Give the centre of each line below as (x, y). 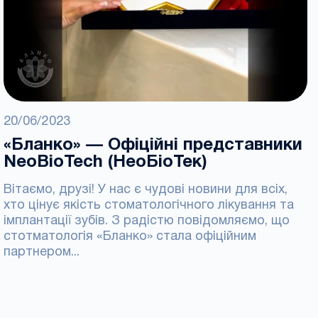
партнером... (42, 252)
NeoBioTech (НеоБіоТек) (105, 163)
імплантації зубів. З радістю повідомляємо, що (147, 221)
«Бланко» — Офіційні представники (153, 146)
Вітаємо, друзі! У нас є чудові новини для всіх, (146, 190)
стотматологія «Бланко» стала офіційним (130, 237)
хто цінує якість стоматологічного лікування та (149, 205)
